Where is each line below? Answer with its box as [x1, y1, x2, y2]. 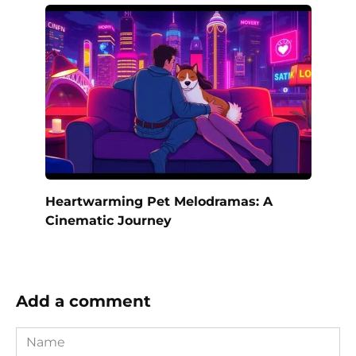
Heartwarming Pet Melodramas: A [44, 193, 273, 209]
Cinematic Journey [44, 212, 172, 228]
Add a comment [16, 291, 151, 311]
